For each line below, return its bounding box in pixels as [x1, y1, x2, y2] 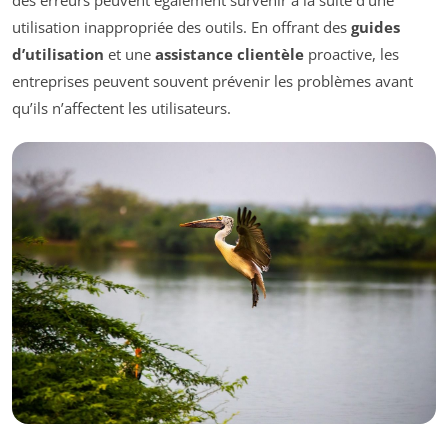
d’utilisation [12, 43, 104, 64]
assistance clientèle [155, 43, 304, 64]
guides [351, 16, 400, 37]
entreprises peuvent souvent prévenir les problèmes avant [12, 70, 413, 91]
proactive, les [304, 43, 399, 64]
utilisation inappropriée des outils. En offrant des [12, 16, 351, 37]
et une [104, 43, 155, 64]
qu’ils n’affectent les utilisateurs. [12, 97, 231, 118]
